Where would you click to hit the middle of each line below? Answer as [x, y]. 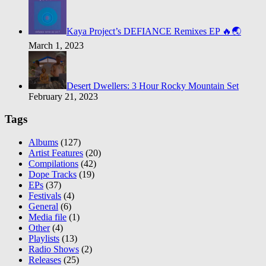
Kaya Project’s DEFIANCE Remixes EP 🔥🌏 [154, 31]
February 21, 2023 [63, 96]
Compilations [53, 164]
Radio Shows [54, 249]
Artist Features [56, 153]
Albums [43, 142]
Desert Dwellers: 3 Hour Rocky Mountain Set [153, 85]
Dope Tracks [53, 175]
